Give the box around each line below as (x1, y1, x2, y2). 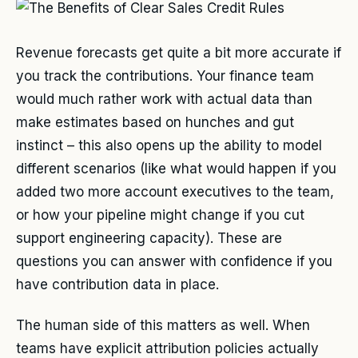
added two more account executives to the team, (16, 184, 334, 201)
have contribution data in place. (16, 276, 219, 293)
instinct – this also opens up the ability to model (16, 137, 322, 154)
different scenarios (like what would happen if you (16, 161, 336, 177)
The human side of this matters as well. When (16, 316, 310, 333)
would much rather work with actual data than (16, 91, 312, 108)
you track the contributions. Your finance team (16, 68, 314, 85)
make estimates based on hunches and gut (16, 114, 294, 131)
